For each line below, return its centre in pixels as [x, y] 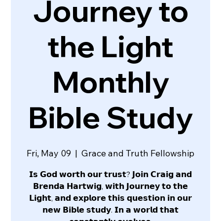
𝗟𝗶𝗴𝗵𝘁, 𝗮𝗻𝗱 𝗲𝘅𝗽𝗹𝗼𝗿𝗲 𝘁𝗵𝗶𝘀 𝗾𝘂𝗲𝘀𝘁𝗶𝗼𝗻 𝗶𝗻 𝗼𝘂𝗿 [110, 198]
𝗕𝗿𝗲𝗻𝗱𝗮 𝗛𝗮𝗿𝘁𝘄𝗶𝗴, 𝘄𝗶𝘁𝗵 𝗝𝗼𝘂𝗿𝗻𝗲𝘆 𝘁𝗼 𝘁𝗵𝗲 [110, 186]
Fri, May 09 [49, 153]
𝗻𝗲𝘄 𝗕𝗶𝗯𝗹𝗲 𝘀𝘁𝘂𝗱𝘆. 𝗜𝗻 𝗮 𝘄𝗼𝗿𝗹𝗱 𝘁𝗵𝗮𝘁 [110, 209]
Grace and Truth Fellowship [138, 153]
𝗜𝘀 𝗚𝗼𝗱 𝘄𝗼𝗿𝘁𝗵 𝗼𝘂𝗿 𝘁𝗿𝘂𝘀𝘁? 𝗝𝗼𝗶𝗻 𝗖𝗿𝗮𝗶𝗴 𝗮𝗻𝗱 [110, 174]
